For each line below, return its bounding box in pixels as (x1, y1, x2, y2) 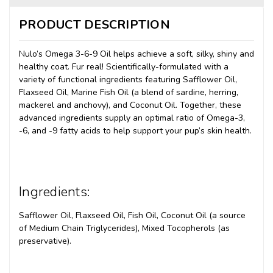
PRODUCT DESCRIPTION (19, 16, 170, 33)
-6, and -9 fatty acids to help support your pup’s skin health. (19, 124, 252, 136)
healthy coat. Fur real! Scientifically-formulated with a (19, 60, 229, 73)
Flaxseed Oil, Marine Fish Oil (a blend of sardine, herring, (19, 86, 238, 98)
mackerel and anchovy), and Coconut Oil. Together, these (19, 99, 241, 111)
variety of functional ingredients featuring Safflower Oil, (19, 73, 237, 85)
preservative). (19, 235, 71, 247)
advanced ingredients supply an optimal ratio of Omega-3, (19, 112, 245, 124)
